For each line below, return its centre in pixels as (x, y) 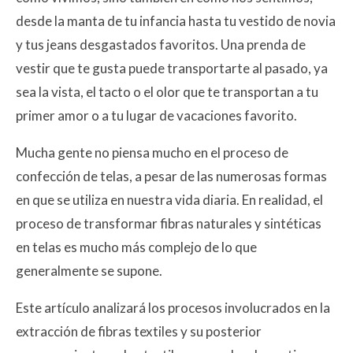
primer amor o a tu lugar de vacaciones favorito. (156, 115)
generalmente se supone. (89, 270)
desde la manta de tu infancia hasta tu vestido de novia (176, 20)
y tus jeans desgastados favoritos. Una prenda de (161, 44)
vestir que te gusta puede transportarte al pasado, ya (172, 68)
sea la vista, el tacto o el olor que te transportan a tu (167, 91)
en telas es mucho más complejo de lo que (136, 247)
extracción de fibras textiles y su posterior (139, 331)
